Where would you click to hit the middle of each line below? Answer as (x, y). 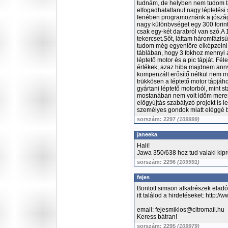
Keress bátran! (157, 217)
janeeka (147, 134)
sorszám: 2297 (157, 119)
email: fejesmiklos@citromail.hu (181, 210)
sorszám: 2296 (157, 162)
